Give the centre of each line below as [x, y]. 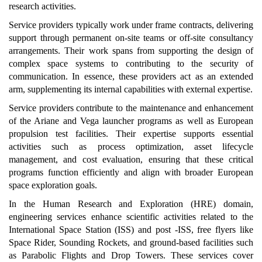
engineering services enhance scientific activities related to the [131, 216]
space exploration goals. [53, 185]
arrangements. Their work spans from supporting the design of [131, 50]
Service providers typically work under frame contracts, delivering [131, 25]
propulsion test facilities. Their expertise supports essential [131, 133]
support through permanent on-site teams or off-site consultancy [131, 37]
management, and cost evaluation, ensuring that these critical [131, 159]
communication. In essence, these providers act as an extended [131, 76]
